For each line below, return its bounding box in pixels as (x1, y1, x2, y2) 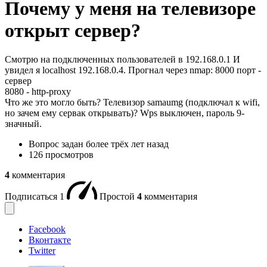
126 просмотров (29, 150, 94, 160)
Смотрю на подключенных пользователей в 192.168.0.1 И (5, 54, 240, 65)
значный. (5, 119, 42, 129)
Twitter (29, 246, 55, 256)
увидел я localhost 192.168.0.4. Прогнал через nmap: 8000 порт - (5, 65, 261, 76)
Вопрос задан (29, 139, 86, 150)
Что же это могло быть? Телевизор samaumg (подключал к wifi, (5, 97, 260, 108)
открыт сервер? (5, 19, 141, 41)
